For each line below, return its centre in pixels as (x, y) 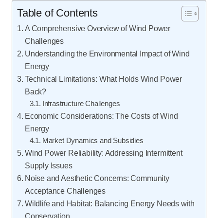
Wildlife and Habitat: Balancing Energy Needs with (110, 203)
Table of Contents (57, 13)
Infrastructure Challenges (81, 104)
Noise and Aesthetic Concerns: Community (97, 178)
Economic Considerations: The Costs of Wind (101, 116)
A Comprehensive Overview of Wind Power (98, 28)
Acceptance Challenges (65, 191)
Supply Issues (48, 165)
